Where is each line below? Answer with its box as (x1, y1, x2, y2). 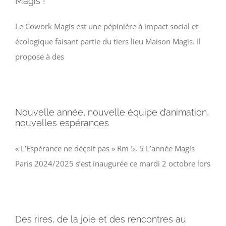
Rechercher (12, 154, 55, 166)
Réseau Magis (12, 124, 64, 136)
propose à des (15, 51, 64, 62)
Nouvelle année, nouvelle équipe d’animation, (15, 107, 209, 118)
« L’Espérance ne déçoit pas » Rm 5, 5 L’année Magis (15, 143, 195, 154)
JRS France (12, 91, 51, 102)
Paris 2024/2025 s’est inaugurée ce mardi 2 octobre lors (15, 158, 210, 169)
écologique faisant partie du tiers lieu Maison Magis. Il (15, 36, 201, 47)
